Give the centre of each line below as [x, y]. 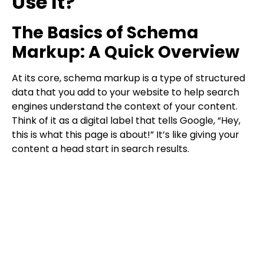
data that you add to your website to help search [126, 93]
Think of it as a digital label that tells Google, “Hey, [126, 121]
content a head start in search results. [100, 149]
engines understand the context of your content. [125, 107]
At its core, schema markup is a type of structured [128, 78]
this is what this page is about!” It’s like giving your [126, 135]
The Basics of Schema [105, 33]
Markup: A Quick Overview [126, 52]
